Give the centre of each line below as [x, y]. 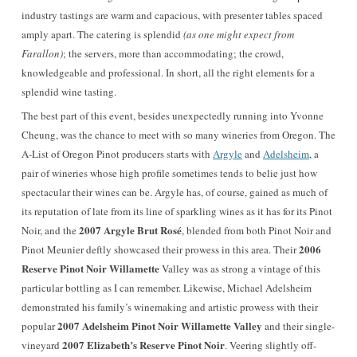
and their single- [298, 326]
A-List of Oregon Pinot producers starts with [117, 154]
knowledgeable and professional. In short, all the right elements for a [168, 73]
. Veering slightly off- [271, 345]
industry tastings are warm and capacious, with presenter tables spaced [172, 15]
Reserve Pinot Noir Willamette [92, 268]
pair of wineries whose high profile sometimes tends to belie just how [169, 173]
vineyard [42, 345]
